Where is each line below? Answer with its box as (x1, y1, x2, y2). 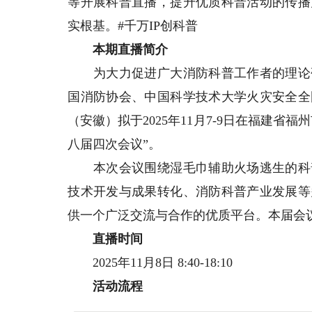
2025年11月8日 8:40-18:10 (68, 256, 233, 270)
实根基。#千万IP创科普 (68, 19, 198, 33)
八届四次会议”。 (68, 137, 162, 152)
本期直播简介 (68, 42, 169, 57)
